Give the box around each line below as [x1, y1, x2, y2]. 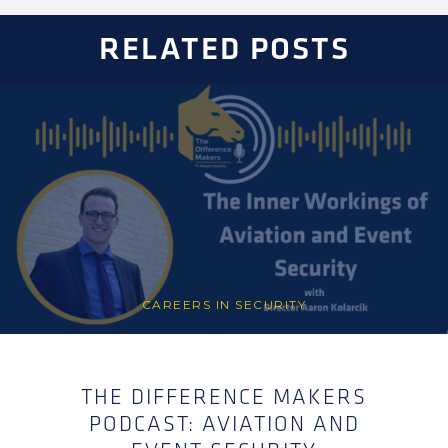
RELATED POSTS [98, 30, 350, 69]
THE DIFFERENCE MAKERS [81, 384, 367, 411]
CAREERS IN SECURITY [141, 297, 307, 312]
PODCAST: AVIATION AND [88, 411, 360, 438]
